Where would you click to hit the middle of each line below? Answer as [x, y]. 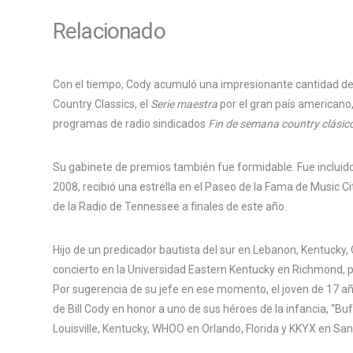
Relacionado [109, 31]
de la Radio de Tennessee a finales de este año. [170, 206]
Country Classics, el [102, 104]
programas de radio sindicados [130, 123]
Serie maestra [184, 104]
